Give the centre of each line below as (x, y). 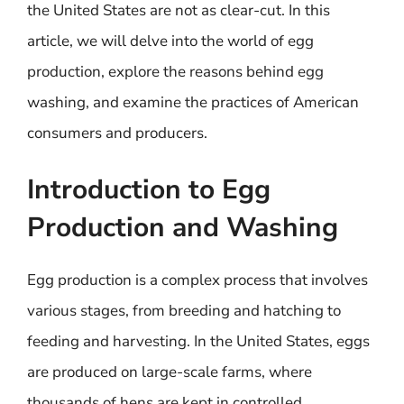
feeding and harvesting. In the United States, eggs (198, 341)
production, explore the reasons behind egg (175, 71)
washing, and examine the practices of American (193, 102)
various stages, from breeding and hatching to (184, 311)
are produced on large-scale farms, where (170, 372)
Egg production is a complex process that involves (197, 280)
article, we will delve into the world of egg (170, 41)
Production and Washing (183, 228)
